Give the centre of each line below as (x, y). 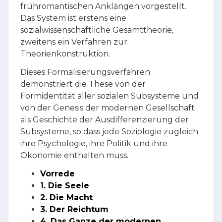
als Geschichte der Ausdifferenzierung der (105, 120)
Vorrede (57, 174)
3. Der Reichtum (74, 210)
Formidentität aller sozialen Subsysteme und (110, 96)
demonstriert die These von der (83, 84)
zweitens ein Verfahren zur (74, 42)
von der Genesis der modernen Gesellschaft (108, 108)
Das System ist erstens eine (73, 18)
